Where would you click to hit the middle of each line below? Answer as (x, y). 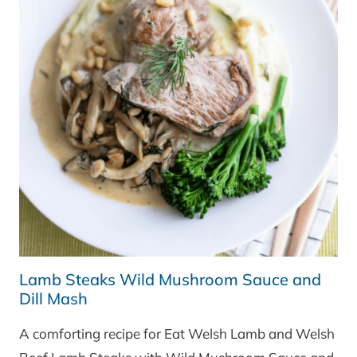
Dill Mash (53, 299)
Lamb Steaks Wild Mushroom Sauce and (170, 280)
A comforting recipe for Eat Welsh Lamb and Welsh (177, 334)
